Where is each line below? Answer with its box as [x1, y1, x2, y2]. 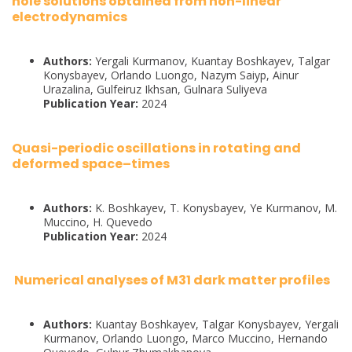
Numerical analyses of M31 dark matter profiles [12, 271, 330, 290]
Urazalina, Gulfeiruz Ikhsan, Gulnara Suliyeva [43, 82, 267, 97]
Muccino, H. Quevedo [43, 214, 152, 229]
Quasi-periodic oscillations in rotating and [12, 138, 301, 157]
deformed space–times [12, 154, 170, 173]
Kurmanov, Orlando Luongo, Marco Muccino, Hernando [43, 331, 328, 346]
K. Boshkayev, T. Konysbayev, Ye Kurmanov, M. [92, 200, 337, 215]
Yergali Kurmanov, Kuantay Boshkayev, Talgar [92, 53, 330, 69]
